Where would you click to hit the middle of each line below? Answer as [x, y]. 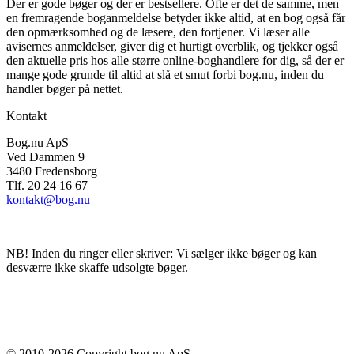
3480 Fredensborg [52, 171]
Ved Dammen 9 [45, 156]
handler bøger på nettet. [65, 88]
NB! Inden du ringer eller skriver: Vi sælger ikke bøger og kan [162, 253]
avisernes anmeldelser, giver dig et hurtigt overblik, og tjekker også [172, 46]
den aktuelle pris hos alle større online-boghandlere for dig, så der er [175, 60]
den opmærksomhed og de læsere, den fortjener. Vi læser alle [158, 32]
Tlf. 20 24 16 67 [47, 185]
